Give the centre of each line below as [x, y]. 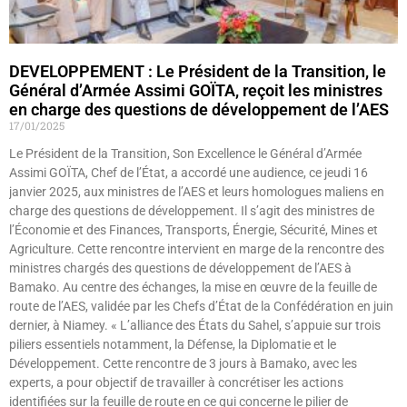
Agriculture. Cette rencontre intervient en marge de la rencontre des [197, 249]
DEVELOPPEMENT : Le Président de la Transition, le [198, 72]
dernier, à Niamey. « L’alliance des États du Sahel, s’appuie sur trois [195, 326]
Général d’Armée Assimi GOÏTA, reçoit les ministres [196, 91]
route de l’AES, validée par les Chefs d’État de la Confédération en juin [201, 307]
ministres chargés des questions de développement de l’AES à [180, 268]
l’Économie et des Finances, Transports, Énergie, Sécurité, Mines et [194, 230]
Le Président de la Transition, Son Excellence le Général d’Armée [185, 154]
